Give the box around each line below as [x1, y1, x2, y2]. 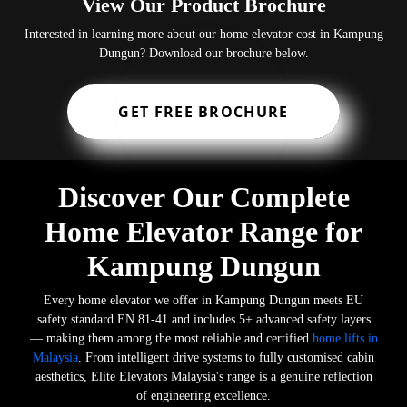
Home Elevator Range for [45, 214, 362, 248]
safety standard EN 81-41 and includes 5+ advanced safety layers [36, 312, 371, 326]
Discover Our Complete [57, 180, 350, 213]
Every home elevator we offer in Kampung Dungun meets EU [44, 293, 363, 307]
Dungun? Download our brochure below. [98, 46, 309, 61]
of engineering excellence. [136, 388, 271, 402]
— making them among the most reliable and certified [29, 331, 313, 345]
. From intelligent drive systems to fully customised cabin [78, 350, 374, 364]
